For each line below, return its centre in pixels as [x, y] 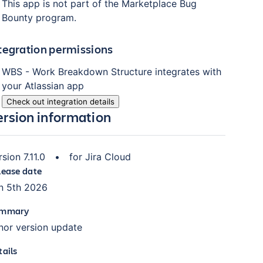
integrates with [186, 72]
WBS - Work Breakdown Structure [77, 72]
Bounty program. [39, 18]
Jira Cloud [108, 157]
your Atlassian [34, 86]
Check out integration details [60, 102]
